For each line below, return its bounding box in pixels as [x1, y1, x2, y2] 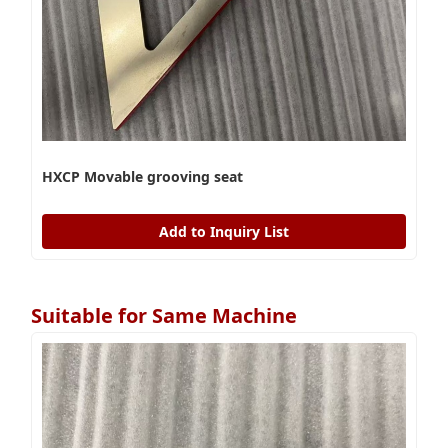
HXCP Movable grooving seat [42, 166, 244, 186]
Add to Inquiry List [159, 221, 289, 241]
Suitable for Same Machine [31, 301, 298, 329]
